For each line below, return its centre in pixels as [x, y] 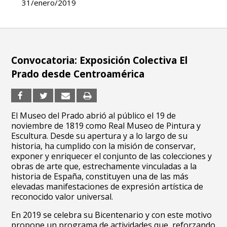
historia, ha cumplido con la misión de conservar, [104, 146]
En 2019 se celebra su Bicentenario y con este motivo [112, 215]
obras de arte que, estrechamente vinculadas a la [104, 166]
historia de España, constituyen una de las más [100, 176]
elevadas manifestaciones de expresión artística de [107, 186]
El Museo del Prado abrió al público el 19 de [94, 116]
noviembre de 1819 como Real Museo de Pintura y [106, 126]
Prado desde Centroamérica [78, 74]
